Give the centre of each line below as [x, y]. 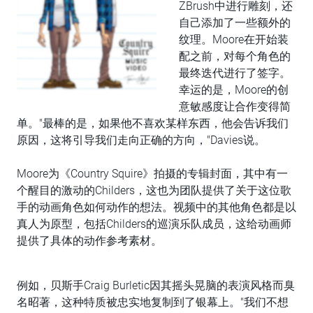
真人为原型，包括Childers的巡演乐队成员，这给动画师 [154, 224]
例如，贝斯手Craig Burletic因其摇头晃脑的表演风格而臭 [156, 285]
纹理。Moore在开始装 [234, 39]
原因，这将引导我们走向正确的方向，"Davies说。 [141, 140]
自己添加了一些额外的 [235, 23]
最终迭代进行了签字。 [235, 73]
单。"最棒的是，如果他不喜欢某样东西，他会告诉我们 [153, 123]
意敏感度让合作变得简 [235, 107]
